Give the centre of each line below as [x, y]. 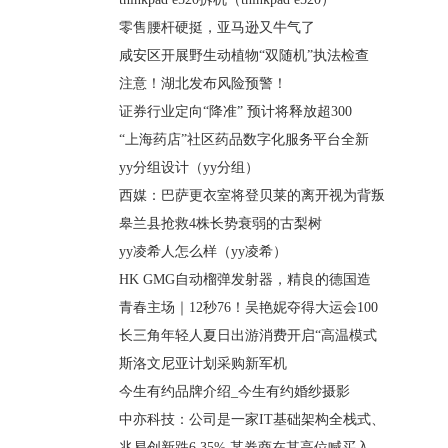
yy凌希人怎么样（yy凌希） [203, 251]
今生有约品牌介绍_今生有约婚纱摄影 [234, 391]
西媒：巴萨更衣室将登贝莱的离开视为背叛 [252, 195]
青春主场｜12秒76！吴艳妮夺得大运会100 [248, 307]
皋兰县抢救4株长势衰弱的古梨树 [220, 223]
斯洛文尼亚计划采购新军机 [203, 363]
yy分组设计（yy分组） [189, 167]
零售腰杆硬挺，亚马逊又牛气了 [217, 27]
